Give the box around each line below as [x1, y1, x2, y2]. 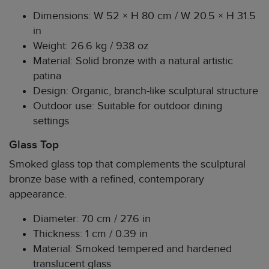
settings [33, 114, 69, 127]
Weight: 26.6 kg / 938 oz [33, 39, 148, 52]
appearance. [9, 187, 67, 201]
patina [33, 69, 61, 82]
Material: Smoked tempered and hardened [33, 242, 232, 255]
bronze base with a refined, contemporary [9, 172, 204, 186]
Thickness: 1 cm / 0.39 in [33, 227, 148, 240]
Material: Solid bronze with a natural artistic [33, 54, 233, 67]
